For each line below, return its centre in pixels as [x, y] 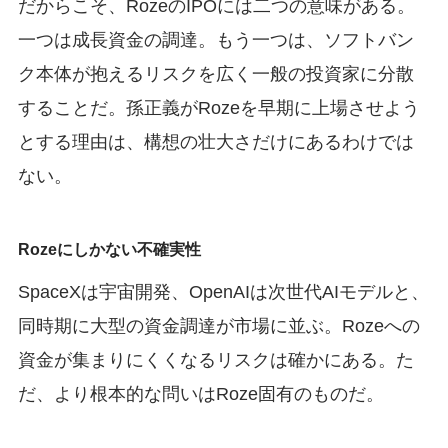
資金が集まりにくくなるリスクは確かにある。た [215, 359]
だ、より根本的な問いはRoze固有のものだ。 [200, 393]
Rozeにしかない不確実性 [109, 248]
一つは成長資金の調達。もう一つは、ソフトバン [215, 39]
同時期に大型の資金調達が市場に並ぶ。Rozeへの [218, 325]
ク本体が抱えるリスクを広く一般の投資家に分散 [215, 73]
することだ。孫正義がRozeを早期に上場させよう [218, 107]
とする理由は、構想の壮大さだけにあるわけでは [215, 141]
